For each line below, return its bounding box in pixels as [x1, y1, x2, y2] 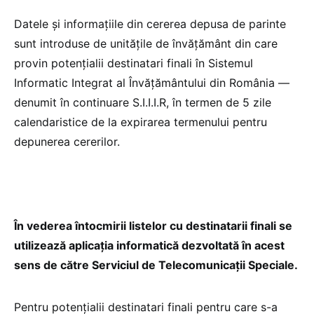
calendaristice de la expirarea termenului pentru [14, 115, 267, 130]
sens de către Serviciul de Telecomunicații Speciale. [14, 258, 298, 273]
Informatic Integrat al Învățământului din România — [14, 76, 289, 90]
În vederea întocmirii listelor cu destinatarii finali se [14, 219, 292, 233]
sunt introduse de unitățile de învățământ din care [14, 36, 278, 51]
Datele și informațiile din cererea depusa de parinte [14, 17, 286, 32]
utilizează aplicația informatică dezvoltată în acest [14, 238, 285, 253]
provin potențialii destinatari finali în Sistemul [14, 56, 253, 71]
